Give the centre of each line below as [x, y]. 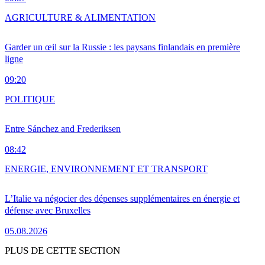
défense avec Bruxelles [48, 211]
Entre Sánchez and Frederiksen [63, 129]
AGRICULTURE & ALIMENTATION [80, 18]
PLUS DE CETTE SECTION [62, 251]
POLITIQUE [30, 99]
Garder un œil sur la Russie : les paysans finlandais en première [122, 47]
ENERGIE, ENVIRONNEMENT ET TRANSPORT [106, 169]
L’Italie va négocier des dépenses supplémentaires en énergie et [122, 199]
